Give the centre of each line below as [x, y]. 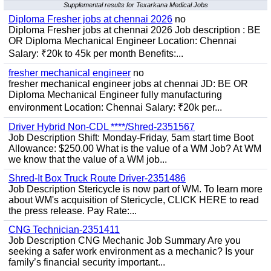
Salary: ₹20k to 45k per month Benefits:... [96, 54]
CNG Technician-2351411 [64, 230]
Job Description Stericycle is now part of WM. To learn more [135, 189]
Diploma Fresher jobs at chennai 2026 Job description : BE [135, 30]
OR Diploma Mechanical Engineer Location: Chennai [122, 41]
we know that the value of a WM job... [88, 159]
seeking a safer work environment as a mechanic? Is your [131, 251]
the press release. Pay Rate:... [73, 211]
